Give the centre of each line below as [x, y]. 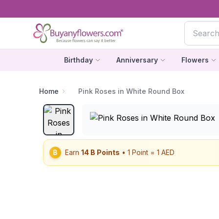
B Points [104, 152]
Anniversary [137, 60]
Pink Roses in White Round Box [131, 91]
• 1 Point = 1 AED [147, 152]
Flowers [195, 60]
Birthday [78, 60]
